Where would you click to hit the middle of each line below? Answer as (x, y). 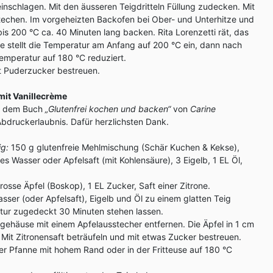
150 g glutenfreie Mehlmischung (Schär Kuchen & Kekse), (124, 147)
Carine (203, 109)
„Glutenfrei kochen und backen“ (108, 109)
